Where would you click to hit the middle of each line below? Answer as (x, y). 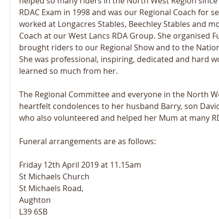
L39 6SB (33, 212)
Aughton (35, 200)
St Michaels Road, (51, 188)
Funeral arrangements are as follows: (88, 141)
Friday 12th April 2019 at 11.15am (80, 165)
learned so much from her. (70, 71)
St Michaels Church (54, 176)
